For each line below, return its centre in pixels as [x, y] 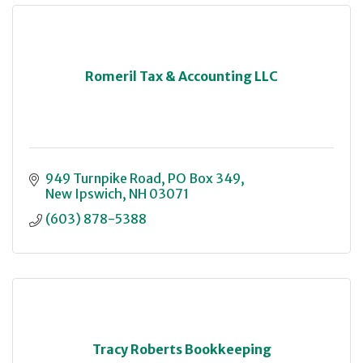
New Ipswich [84, 194]
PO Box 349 [204, 179]
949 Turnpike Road [103, 179]
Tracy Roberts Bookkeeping [181, 350]
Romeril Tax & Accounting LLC [181, 77]
